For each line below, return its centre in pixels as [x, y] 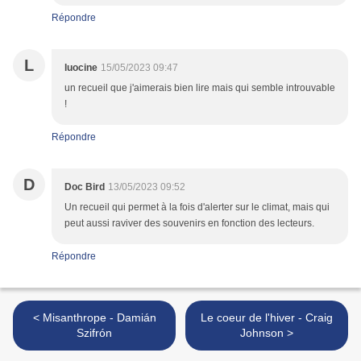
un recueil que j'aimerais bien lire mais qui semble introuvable [200, 88]
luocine [81, 68]
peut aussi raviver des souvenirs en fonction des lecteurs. [189, 224]
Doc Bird [85, 187]
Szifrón [94, 333]
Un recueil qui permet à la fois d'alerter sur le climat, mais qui [197, 207]
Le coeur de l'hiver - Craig [267, 318]
